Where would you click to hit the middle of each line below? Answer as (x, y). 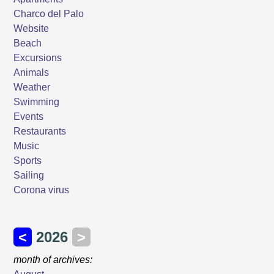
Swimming (37, 102)
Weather (32, 87)
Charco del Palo (49, 13)
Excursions (38, 57)
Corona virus (42, 190)
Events (29, 116)
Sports (28, 160)
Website (31, 28)
